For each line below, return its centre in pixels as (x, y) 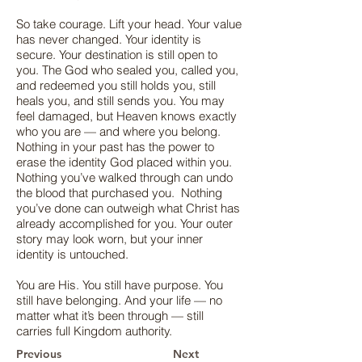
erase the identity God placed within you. (124, 162)
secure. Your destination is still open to (117, 55)
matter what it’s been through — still (110, 316)
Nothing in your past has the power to (115, 147)
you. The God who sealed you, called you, (127, 70)
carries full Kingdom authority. (94, 331)
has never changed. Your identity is (109, 39)
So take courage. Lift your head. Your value (129, 24)
